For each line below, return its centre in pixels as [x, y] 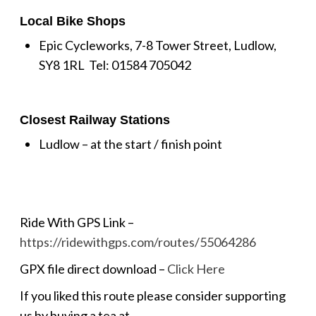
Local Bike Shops [72, 21]
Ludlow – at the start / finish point [130, 144]
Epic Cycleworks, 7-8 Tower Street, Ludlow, [157, 45]
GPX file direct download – [93, 268]
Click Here [196, 268]
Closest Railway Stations [95, 120]
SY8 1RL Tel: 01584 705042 [115, 65]
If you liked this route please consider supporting [152, 295]
